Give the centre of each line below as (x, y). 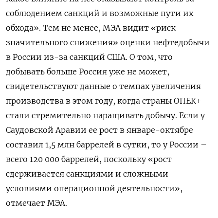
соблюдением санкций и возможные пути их (100, 13)
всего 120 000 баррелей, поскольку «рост (89, 159)
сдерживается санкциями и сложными (87, 174)
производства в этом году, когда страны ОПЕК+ (104, 101)
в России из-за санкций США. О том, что (89, 57)
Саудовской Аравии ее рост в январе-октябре (100, 130)
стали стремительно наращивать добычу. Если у (105, 116)
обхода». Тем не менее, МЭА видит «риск (91, 28)
